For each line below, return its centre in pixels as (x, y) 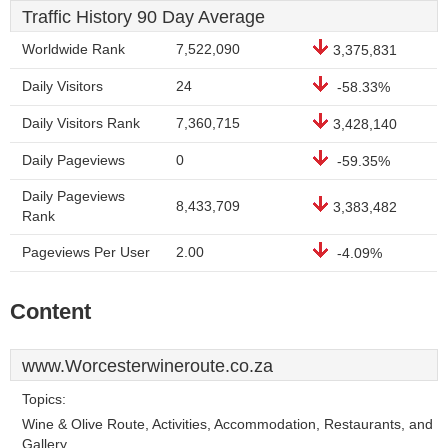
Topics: (44, 399)
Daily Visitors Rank (81, 123)
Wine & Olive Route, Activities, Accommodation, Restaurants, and (227, 424)
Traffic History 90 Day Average (143, 17)
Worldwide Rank (73, 49)
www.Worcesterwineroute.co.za (147, 366)
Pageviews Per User (86, 252)
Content (50, 311)
